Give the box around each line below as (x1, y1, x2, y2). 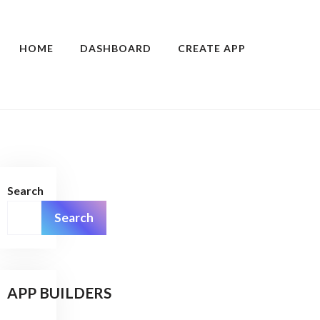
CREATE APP (178, 42, 246, 55)
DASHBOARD (80, 42, 151, 55)
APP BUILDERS (7, 284, 112, 302)
